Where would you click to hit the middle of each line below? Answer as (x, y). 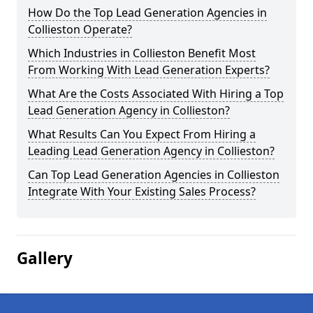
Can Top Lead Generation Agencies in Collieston (154, 175)
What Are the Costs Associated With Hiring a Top (156, 94)
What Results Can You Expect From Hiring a (142, 134)
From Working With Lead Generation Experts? (149, 70)
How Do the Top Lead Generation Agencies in (147, 13)
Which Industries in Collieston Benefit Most (142, 53)
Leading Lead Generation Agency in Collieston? (151, 151)
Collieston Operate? (80, 29)
